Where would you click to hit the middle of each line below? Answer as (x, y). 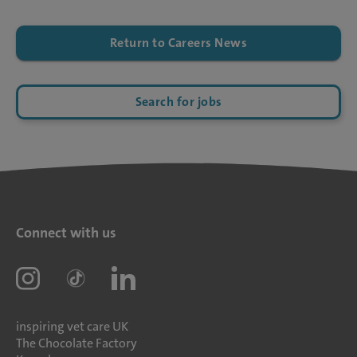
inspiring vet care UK (72, 327)
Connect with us (66, 233)
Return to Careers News (178, 43)
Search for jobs (178, 102)
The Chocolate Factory (76, 343)
